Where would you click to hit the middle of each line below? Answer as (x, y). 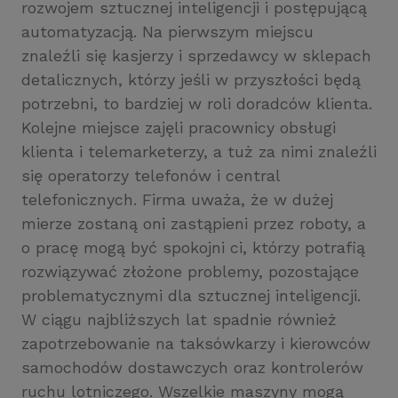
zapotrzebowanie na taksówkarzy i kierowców (196, 343)
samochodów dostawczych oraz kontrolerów (192, 367)
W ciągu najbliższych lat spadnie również (179, 319)
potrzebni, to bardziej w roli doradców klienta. (197, 103)
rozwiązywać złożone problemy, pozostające (190, 271)
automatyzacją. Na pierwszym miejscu (167, 32)
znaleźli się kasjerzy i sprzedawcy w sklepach (196, 56)
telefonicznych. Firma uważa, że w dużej (177, 199)
